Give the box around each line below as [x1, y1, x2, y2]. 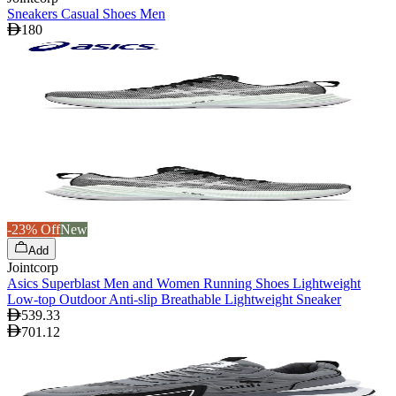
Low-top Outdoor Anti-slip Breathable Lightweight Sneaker [7, 291, 341, 307]
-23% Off [7, 221, 60, 237]
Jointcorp [7, 259, 58, 275]
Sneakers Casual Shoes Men [7, 5, 165, 21]
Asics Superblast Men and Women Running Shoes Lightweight [7, 275, 361, 291]
